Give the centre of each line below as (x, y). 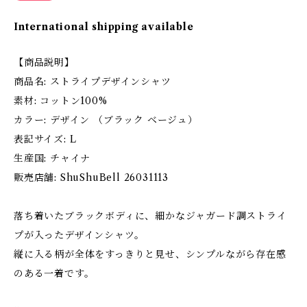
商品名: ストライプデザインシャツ (93, 82)
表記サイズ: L (45, 139)
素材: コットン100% (61, 101)
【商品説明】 (44, 62)
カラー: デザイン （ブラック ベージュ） (106, 120)
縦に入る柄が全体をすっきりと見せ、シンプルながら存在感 (150, 254)
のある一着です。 (54, 273)
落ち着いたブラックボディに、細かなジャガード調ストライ (150, 216)
